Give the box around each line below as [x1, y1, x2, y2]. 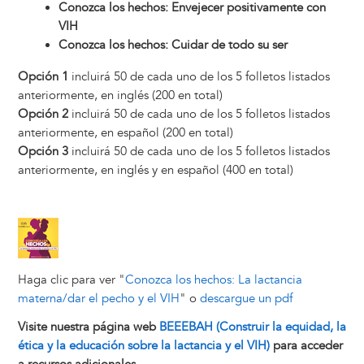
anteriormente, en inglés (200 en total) [17, 87, 223, 103]
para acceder [269, 337, 343, 353]
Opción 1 [17, 68, 68, 84]
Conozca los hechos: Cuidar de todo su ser [58, 37, 288, 53]
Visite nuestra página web [17, 318, 159, 335]
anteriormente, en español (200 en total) [17, 124, 233, 141]
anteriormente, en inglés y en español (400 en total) [17, 162, 293, 178]
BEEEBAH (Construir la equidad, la [158, 318, 346, 335]
